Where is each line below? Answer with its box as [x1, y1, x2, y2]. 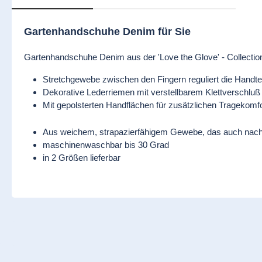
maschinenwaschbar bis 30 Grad [43, 140, 169, 150]
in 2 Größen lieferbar [43, 153, 120, 163]
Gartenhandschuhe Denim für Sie [24, 26, 191, 37]
